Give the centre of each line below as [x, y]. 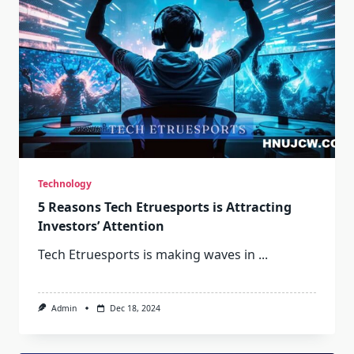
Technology [65, 184]
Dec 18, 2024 [135, 308]
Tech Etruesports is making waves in [147, 254]
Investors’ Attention [101, 226]
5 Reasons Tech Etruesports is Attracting [165, 207]
